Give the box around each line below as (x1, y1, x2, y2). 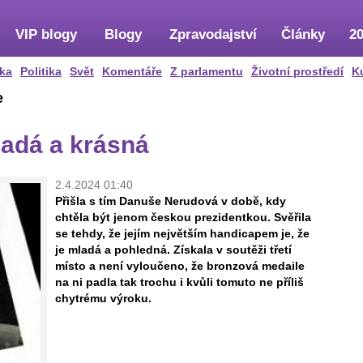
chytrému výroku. (55, 292, 152, 305)
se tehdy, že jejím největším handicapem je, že (55, 227, 310, 240)
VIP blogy (15, 27, 77, 42)
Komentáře (102, 65, 162, 78)
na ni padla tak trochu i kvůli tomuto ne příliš (55, 275, 304, 288)
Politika (20, 65, 62, 78)
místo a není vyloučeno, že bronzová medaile (55, 259, 305, 272)
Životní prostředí (251, 65, 344, 78)
